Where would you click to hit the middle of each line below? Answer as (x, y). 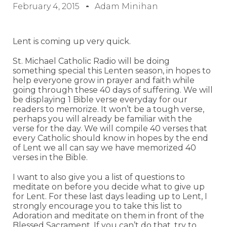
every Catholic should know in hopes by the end (110, 138)
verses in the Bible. (50, 157)
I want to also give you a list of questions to (99, 177)
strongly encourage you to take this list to (97, 206)
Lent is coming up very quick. (72, 41)
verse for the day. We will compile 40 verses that (110, 128)
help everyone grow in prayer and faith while (104, 80)
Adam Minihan (126, 6)
